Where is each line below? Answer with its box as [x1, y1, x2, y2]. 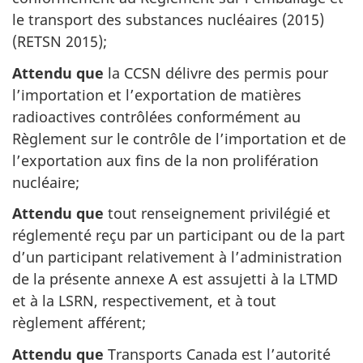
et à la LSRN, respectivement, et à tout [12, 291, 276, 310]
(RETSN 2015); [12, 32, 107, 51]
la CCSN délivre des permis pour [104, 62, 328, 83]
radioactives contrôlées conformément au [12, 106, 301, 126]
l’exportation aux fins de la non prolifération [12, 150, 318, 170]
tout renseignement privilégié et [104, 203, 331, 223]
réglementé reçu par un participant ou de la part [12, 225, 345, 245]
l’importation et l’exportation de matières [12, 84, 301, 105]
